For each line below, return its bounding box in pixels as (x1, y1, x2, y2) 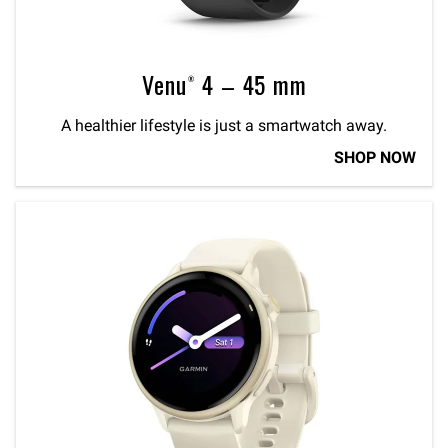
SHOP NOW (334, 148, 416, 168)
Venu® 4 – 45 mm (141, 66, 307, 103)
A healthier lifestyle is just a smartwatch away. (61, 116, 387, 136)
